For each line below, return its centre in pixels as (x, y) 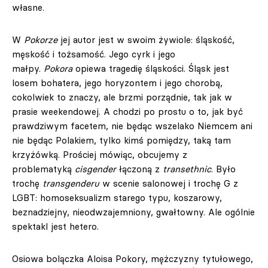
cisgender (95, 169)
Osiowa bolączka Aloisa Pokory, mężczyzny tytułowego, (133, 259)
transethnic (187, 169)
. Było (223, 169)
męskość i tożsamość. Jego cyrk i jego (94, 54)
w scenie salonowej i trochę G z (169, 183)
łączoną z (139, 169)
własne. (28, 7)
